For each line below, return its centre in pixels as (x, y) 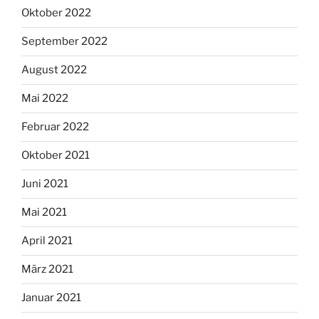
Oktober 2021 (56, 156)
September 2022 (64, 42)
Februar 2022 (55, 127)
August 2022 (54, 70)
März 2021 (47, 270)
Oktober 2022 (56, 13)
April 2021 (47, 241)
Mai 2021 (44, 213)
